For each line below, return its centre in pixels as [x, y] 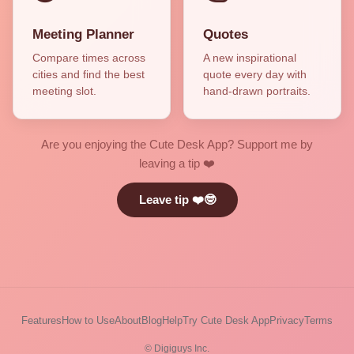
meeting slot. [64, 90]
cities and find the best [88, 74]
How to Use [88, 320]
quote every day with [255, 74]
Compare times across [89, 57]
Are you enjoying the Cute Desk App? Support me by [177, 144]
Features [41, 320]
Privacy [287, 320]
